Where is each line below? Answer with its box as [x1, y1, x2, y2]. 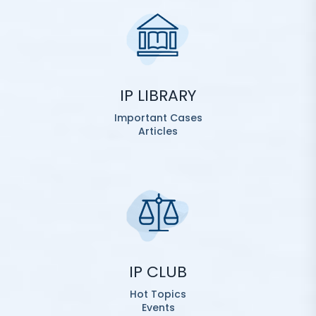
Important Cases [114, 111, 202, 125]
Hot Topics [130, 287, 186, 301]
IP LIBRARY [120, 85, 196, 107]
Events [141, 300, 175, 315]
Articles [138, 124, 178, 138]
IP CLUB [129, 261, 187, 283]
